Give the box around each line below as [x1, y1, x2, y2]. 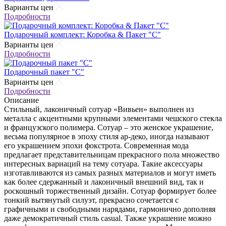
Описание [4, 96, 39, 105]
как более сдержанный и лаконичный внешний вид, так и [4, 178, 204, 187]
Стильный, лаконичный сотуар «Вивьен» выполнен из [4, 105, 194, 114]
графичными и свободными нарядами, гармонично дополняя [4, 205, 215, 214]
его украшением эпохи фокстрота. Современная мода [4, 141, 189, 150]
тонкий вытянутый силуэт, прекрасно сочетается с [4, 196, 179, 205]
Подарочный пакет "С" [4, 68, 84, 77]
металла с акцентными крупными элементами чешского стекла [4, 114, 222, 123]
